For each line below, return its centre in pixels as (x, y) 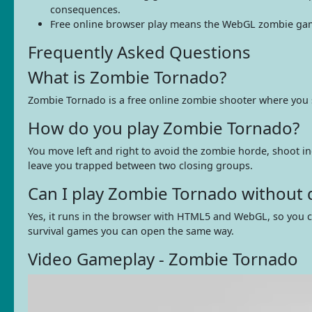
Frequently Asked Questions (139, 52)
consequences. (85, 9)
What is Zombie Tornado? (127, 77)
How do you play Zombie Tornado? (164, 127)
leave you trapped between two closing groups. (140, 165)
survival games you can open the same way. (131, 231)
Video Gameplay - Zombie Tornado (163, 258)
